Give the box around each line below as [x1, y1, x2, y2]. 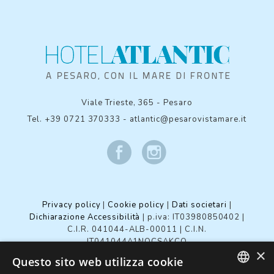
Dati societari [171, 199, 227, 211]
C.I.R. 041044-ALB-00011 [67, 224, 178, 235]
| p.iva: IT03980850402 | [140, 212, 245, 223]
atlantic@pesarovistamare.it [130, 114, 246, 125]
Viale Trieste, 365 [81, 97, 155, 109]
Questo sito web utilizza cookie [12, 254, 183, 269]
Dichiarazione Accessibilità [29, 212, 141, 223]
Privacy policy [42, 199, 101, 211]
